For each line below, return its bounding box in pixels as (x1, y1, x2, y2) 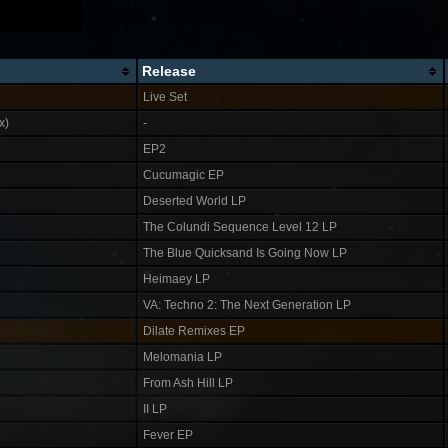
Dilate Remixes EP (143, 324, 245, 338)
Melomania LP (143, 350, 222, 364)
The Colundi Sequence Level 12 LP (143, 220, 337, 234)
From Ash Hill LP (143, 376, 233, 390)
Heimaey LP (143, 272, 210, 286)
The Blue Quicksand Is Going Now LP (143, 246, 347, 260)
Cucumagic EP (143, 168, 224, 182)
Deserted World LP (143, 194, 246, 208)
